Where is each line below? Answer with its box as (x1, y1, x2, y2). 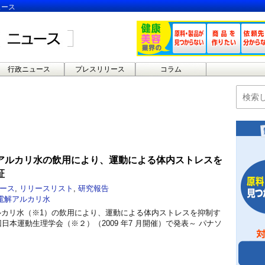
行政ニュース (7, 65, 50, 73)
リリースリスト (20, 183, 73, 193)
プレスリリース (75, 65, 125, 73)
